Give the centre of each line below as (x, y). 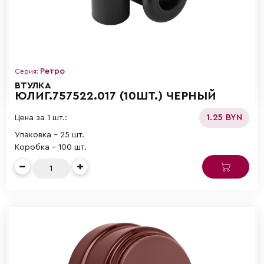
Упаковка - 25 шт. (49, 135)
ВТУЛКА (33, 85)
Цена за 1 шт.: (41, 118)
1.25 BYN (224, 117)
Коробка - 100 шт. (51, 147)
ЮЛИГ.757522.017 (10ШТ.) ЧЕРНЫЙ (115, 96)
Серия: (27, 71)
